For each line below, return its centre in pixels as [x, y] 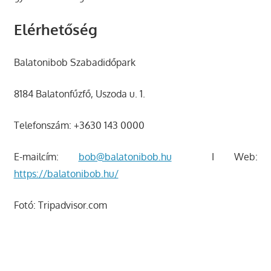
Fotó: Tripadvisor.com [60, 205]
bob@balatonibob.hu [125, 157]
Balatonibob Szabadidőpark [74, 63]
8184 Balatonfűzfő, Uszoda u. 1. [79, 94]
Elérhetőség [55, 30]
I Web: [214, 157]
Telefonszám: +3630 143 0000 [79, 126]
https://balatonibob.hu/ [66, 174]
